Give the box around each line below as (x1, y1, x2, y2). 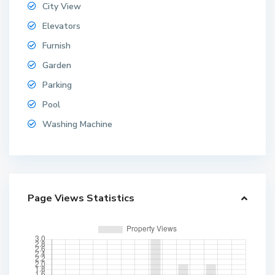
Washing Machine (42, 118, 113, 130)
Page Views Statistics (28, 191, 135, 205)
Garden (42, 59, 72, 71)
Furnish (42, 39, 71, 52)
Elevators (42, 20, 81, 32)
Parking (42, 79, 72, 91)
